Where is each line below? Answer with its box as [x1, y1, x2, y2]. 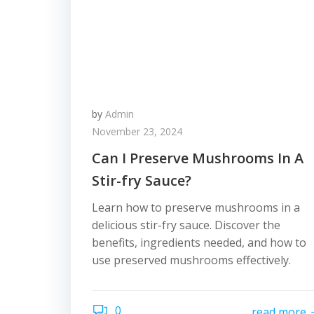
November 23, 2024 [92, 125, 182, 138]
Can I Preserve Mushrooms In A [92, 149, 303, 168]
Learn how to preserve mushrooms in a [92, 200, 300, 215]
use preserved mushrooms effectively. [92, 252, 291, 268]
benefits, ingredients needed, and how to [92, 235, 306, 250]
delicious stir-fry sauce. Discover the [92, 217, 280, 233]
